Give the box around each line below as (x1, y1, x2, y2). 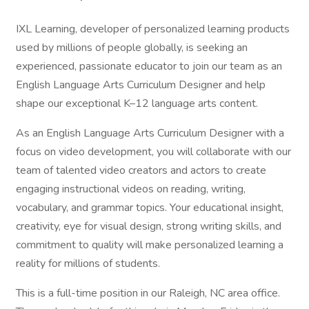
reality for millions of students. (16, 256, 160, 271)
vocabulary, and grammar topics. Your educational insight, (16, 200, 283, 215)
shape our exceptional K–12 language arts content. (16, 96, 258, 111)
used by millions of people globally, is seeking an (16, 40, 248, 55)
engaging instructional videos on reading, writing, (16, 181, 246, 197)
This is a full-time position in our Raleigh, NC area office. (16, 286, 280, 301)
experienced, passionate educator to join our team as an (16, 59, 282, 74)
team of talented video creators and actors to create (16, 163, 266, 178)
